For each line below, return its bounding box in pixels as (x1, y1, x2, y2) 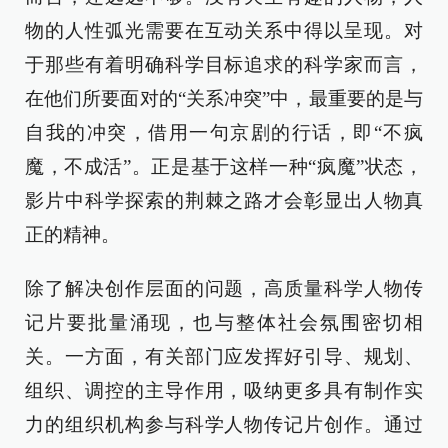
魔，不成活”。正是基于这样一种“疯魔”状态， (25, 156, 423, 177)
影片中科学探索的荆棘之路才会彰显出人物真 (25, 190, 423, 211)
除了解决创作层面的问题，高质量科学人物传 (25, 278, 423, 299)
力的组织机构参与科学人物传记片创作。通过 (25, 414, 423, 435)
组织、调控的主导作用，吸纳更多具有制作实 (25, 380, 423, 401)
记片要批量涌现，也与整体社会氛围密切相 (25, 312, 423, 333)
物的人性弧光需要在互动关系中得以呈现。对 (25, 20, 423, 41)
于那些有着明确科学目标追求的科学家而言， (25, 54, 423, 75)
